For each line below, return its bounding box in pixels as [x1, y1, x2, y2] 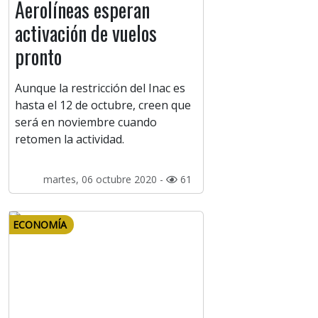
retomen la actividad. [15, 131, 124, 148]
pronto [15, 42, 62, 72]
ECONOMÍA [13, 218, 67, 232]
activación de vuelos [15, 18, 157, 48]
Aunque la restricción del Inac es [15, 80, 185, 97]
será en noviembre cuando [15, 114, 157, 131]
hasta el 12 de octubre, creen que [15, 97, 191, 114]
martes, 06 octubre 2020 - [43, 172, 166, 187]
